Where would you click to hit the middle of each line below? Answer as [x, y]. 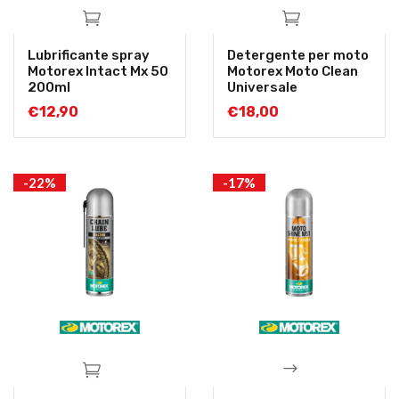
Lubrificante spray [89, 56]
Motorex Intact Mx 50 [98, 72]
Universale [262, 88]
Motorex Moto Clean [293, 72]
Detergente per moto [298, 56]
